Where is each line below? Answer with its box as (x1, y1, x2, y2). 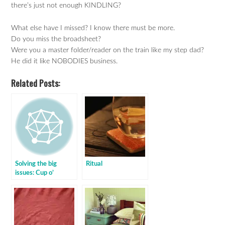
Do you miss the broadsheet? (11, 35, 101, 43)
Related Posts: (11, 76, 60, 90)
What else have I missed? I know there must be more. (11, 24, 175, 32)
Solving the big (15, 160, 57, 168)
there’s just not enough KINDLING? (11, 2, 122, 9)
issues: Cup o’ (15, 169, 54, 177)
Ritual (86, 160, 103, 168)
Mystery (15, 178, 40, 186)
